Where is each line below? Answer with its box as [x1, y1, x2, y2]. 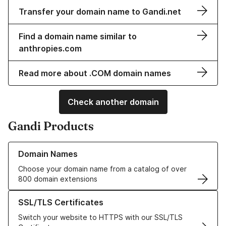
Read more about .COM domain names [19, 68, 171, 79]
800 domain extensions [18, 175, 97, 184]
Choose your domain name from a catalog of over [18, 164, 187, 174]
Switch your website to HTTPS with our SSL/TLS [18, 213, 183, 222]
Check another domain [67, 97, 159, 107]
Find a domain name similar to [19, 31, 137, 42]
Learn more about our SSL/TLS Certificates [8, 191, 154, 200]
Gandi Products [8, 119, 94, 134]
